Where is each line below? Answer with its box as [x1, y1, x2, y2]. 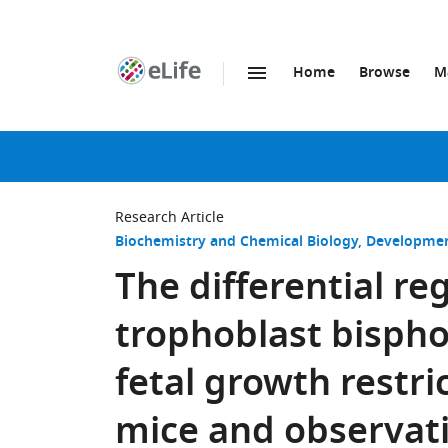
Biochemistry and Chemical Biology [115, 231, 358, 254]
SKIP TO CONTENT [170, 84, 293, 105]
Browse [359, 62, 410, 85]
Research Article [115, 207, 224, 228]
